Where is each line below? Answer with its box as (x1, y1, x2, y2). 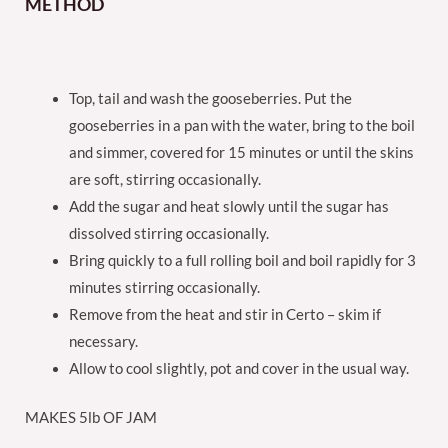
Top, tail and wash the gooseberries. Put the (68, 90, 352, 108)
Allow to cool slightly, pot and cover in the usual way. (68, 360, 409, 378)
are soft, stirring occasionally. (68, 171, 261, 189)
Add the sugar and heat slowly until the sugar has (68, 198, 389, 216)
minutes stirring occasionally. (68, 279, 260, 297)
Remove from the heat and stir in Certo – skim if (68, 306, 381, 324)
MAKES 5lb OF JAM (25, 409, 157, 427)
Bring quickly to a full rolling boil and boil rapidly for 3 (68, 252, 416, 270)
